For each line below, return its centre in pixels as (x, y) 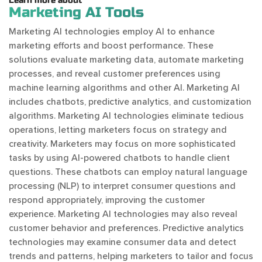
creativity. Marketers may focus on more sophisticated (122, 144)
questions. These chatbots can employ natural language (128, 172)
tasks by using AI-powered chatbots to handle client (119, 158)
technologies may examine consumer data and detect (123, 242)
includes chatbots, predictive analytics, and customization (130, 101)
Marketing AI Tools (76, 12)
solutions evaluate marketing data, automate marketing (126, 59)
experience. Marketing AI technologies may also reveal (123, 214)
